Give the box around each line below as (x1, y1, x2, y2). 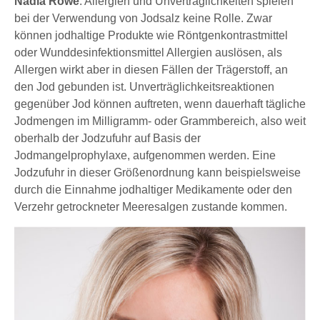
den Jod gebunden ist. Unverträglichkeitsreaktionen (14, 80, 274, 93)
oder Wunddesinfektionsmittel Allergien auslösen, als (14, 46, 282, 59)
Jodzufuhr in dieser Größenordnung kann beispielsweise (14, 166, 301, 179)
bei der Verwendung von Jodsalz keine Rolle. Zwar (14, 11, 272, 24)
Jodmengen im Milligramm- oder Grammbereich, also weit (14, 114, 306, 127)
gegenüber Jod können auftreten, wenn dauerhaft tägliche (14, 97, 306, 110)
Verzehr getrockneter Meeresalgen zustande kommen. (14, 200, 287, 213)
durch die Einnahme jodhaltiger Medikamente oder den (14, 183, 292, 196)
